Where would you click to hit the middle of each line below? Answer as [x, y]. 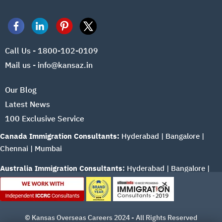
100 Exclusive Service [45, 118]
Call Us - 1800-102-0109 [52, 50]
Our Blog [21, 89]
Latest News [28, 104]
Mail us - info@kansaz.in [49, 65]
